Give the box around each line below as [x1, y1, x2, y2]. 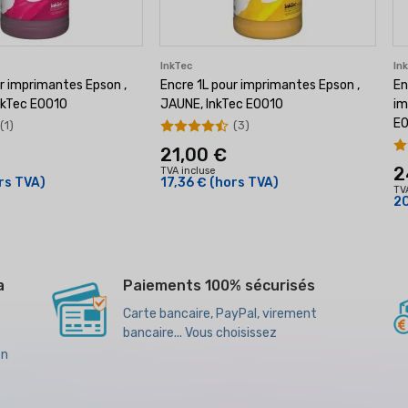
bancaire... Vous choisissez [122, 325, 277, 341]
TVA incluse [160, 165, 216, 177]
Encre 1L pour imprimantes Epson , [160, 77, 360, 93]
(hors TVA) [209, 175, 279, 190]
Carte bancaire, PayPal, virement [122, 306, 317, 321]
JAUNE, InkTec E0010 [160, 97, 283, 112]
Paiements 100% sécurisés [122, 277, 315, 294]
